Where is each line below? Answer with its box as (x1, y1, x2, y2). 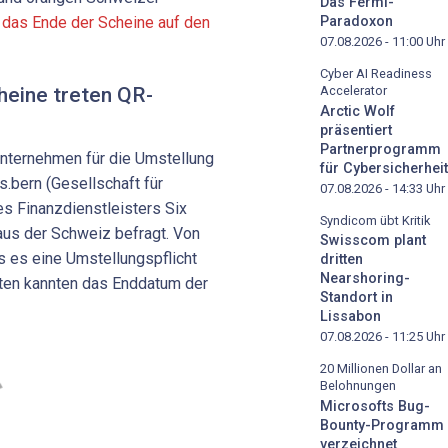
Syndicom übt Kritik (320, 212, 430, 228)
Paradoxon (320, 12, 393, 30)
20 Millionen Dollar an (320, 361, 442, 377)
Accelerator (320, 82, 387, 98)
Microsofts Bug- (320, 398, 430, 416)
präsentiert (320, 121, 392, 139)
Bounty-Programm (320, 417, 444, 435)
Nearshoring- (320, 270, 410, 288)
